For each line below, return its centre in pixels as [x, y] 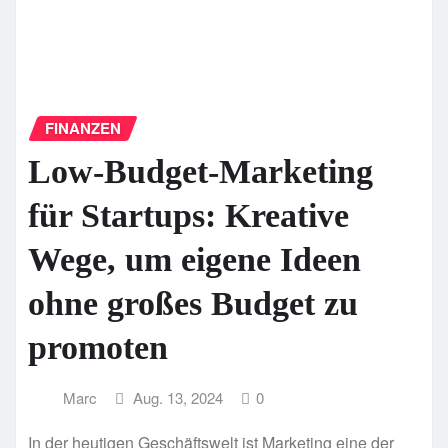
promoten [98, 348]
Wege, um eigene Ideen [194, 260]
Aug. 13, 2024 [178, 398]
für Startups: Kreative [188, 216]
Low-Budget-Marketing [200, 172]
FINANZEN [83, 127]
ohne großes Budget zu [193, 304]
